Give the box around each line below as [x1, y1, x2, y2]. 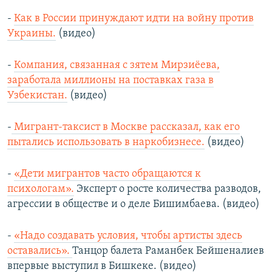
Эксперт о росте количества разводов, [74, 183, 261, 195]
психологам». [7, 183, 74, 195]
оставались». [7, 245, 72, 257]
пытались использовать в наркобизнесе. [7, 137, 205, 149]
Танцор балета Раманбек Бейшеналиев [72, 245, 264, 257]
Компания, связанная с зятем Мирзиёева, [14, 59, 220, 72]
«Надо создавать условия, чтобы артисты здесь [14, 230, 242, 242]
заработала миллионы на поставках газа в [7, 75, 214, 87]
